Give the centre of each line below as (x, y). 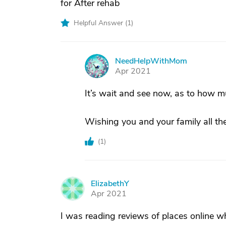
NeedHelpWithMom (151, 61)
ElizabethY (110, 184)
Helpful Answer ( (100, 23)
